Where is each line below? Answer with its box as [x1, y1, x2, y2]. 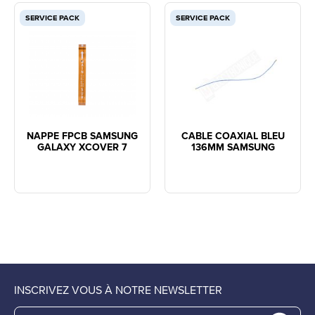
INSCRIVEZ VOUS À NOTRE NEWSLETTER [14, 283, 222, 297]
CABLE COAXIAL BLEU [181, 129, 285, 143]
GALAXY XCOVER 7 [37, 141, 127, 154]
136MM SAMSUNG [191, 141, 275, 154]
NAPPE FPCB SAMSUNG [27, 129, 138, 143]
